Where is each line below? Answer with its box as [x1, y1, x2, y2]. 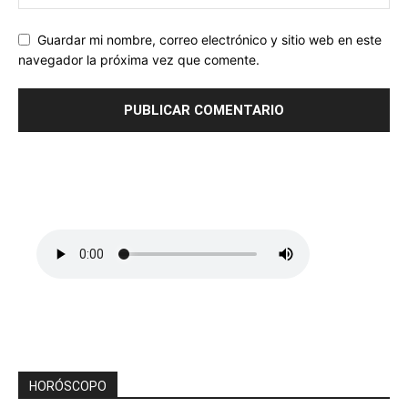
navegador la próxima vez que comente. [18, 52, 260, 68]
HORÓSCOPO [29, 379, 107, 394]
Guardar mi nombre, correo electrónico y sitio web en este [37, 31, 382, 47]
